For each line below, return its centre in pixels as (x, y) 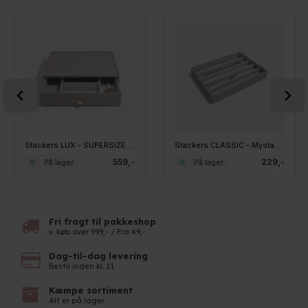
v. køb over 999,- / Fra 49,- (98, 232)
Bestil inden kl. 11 (82, 266)
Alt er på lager (77, 301)
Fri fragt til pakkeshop (103, 222)
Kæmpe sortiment (91, 290)
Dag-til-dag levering (99, 256)
